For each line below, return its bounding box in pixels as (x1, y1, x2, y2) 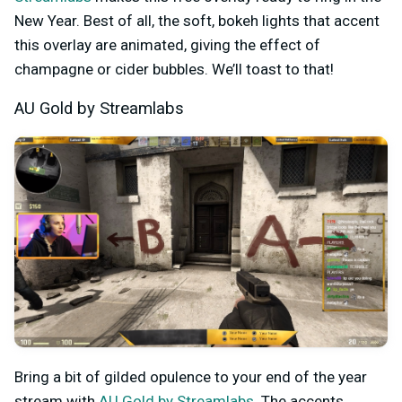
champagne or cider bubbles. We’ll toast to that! (14, 60, 334, 79)
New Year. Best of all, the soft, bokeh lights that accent (14, 12, 380, 31)
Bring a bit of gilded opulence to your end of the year (14, 368, 367, 387)
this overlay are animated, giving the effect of (14, 36, 320, 55)
